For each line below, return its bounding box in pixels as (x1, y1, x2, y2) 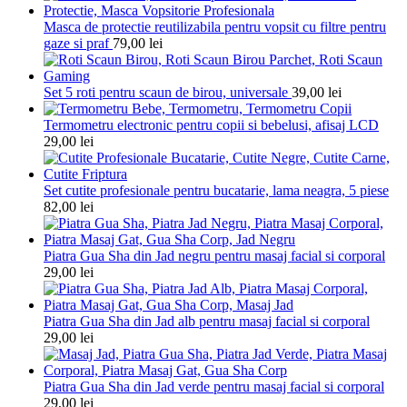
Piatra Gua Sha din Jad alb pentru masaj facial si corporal (44, 313, 370, 330)
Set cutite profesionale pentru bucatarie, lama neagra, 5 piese (44, 183, 389, 199)
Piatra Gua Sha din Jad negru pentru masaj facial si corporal (44, 248, 385, 264)
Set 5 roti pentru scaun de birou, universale (44, 84, 288, 101)
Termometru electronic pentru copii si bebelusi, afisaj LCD (44, 117, 379, 134)
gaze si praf (44, 35, 109, 52)
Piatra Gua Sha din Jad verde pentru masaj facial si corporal (44, 379, 384, 395)
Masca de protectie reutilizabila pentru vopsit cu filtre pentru (44, 19, 386, 35)
